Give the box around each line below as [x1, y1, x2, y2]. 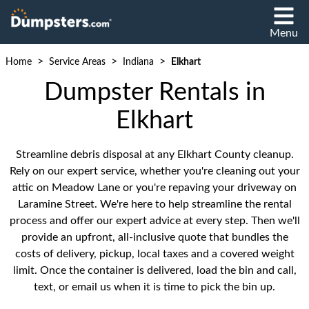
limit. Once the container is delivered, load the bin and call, [12, 265, 297, 276]
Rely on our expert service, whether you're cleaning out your [9, 166, 300, 177]
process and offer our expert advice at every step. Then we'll [9, 215, 300, 226]
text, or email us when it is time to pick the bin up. [34, 281, 275, 292]
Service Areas [49, 57, 106, 67]
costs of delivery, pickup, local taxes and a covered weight [14, 248, 295, 259]
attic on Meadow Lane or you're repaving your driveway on [12, 182, 297, 193]
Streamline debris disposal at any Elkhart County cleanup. [15, 149, 294, 160]
